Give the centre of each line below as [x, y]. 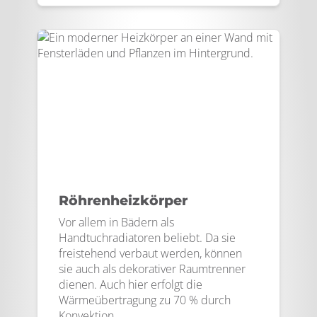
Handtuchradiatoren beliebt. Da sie [147, 238]
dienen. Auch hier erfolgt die [131, 284]
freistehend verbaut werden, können [150, 253]
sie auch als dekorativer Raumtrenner [152, 269]
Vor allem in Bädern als [116, 222]
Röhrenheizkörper [123, 201]
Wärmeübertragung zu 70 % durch [145, 300]
